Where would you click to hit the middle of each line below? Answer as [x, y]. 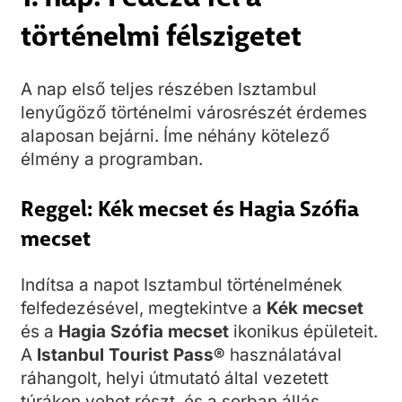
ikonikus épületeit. [303, 332]
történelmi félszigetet [161, 34]
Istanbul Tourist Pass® [131, 355]
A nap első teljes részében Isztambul [169, 89]
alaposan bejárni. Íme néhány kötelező [175, 136]
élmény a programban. [112, 159]
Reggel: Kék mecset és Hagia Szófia [190, 207]
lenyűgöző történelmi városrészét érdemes [194, 113]
